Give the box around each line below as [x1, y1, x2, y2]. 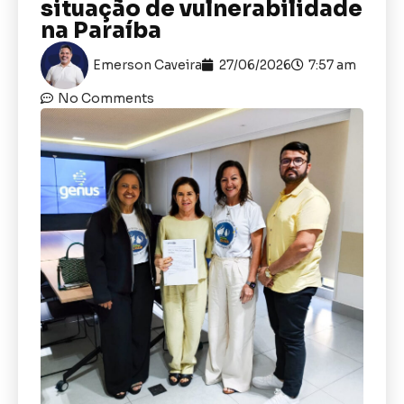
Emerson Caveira [93, 56, 202, 73]
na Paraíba [41, 16, 161, 44]
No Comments [58, 89, 154, 106]
